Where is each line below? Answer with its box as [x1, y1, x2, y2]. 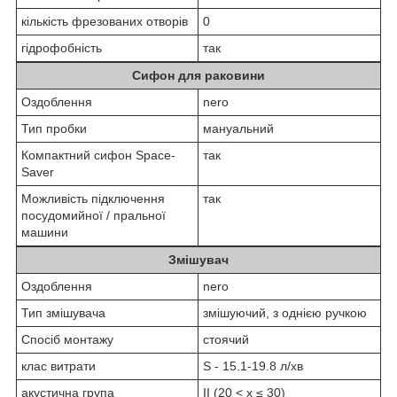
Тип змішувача [21, 305, 105, 320]
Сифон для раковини [132, 67, 265, 82]
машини [21, 224, 68, 239]
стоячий [203, 331, 249, 346]
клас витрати [21, 358, 96, 373]
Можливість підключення [21, 191, 165, 206]
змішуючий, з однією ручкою [203, 305, 367, 320]
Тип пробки [21, 121, 87, 136]
